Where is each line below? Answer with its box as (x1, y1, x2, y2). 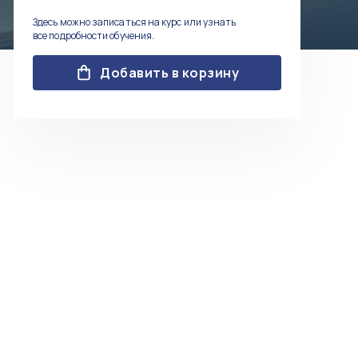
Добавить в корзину (100, 64, 240, 82)
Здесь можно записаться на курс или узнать (33, 15, 237, 29)
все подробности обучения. (33, 29, 155, 42)
